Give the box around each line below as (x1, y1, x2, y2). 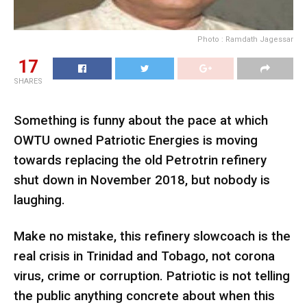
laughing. (14, 193, 65, 208)
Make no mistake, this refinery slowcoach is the (14, 228, 291, 244)
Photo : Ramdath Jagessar (197, 34, 293, 44)
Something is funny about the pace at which (14, 113, 268, 129)
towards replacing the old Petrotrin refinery (14, 153, 267, 169)
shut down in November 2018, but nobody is (14, 173, 270, 188)
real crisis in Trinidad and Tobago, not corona (14, 248, 275, 264)
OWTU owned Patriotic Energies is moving (14, 133, 258, 149)
